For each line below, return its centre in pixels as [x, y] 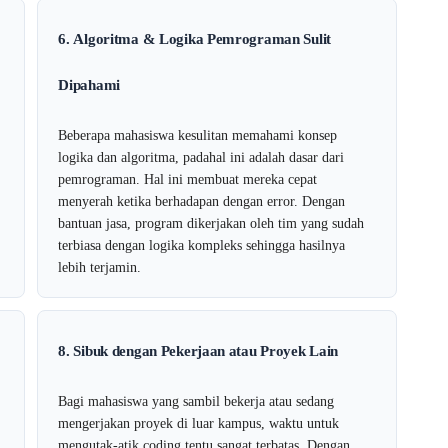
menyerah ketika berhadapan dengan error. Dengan [202, 202]
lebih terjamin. [100, 268]
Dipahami [89, 85]
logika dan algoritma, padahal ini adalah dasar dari [201, 158]
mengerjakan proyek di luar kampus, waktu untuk [199, 424]
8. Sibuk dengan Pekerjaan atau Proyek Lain [198, 351]
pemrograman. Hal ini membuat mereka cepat [188, 180]
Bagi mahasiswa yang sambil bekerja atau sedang [196, 402]
